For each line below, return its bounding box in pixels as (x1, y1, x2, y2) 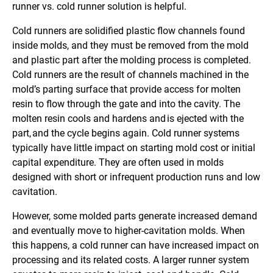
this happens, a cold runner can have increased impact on (12, 239, 259, 252)
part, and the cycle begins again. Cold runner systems (12, 127, 239, 140)
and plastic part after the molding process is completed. (12, 54, 251, 66)
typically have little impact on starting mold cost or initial (12, 142, 255, 154)
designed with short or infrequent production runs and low (12, 171, 260, 183)
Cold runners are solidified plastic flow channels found (12, 25, 245, 37)
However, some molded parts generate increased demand (12, 210, 257, 222)
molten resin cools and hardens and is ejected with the (12, 113, 244, 125)
